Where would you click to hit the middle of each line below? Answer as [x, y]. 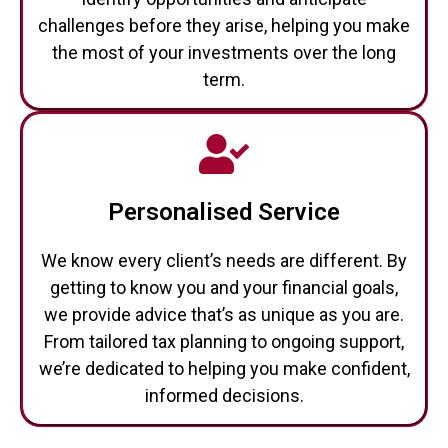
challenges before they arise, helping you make [224, 25]
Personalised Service [224, 212]
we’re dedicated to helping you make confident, [224, 368]
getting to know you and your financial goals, [224, 287]
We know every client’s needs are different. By [224, 260]
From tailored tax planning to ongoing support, [224, 341]
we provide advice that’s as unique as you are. [224, 314]
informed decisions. [224, 395]
